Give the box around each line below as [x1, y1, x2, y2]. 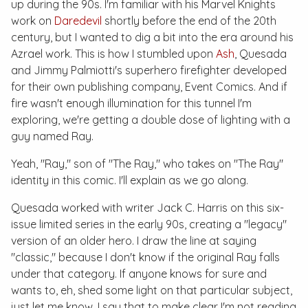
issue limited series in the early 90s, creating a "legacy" [11, 217, 287, 231]
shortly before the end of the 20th [102, 14, 276, 27]
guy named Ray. [11, 129, 93, 143]
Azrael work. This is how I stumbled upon [11, 47, 216, 60]
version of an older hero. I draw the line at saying [11, 234, 256, 247]
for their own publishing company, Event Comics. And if [11, 80, 287, 93]
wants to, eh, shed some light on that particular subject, [11, 283, 292, 297]
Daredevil [54, 14, 102, 27]
